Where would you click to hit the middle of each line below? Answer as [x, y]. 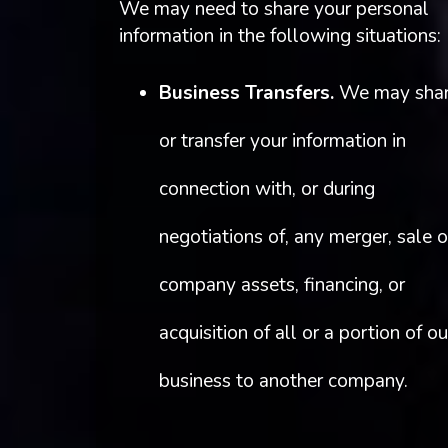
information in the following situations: [279, 35]
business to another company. [283, 381]
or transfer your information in [282, 141]
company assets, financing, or [281, 285]
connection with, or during [266, 189]
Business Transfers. [246, 93]
